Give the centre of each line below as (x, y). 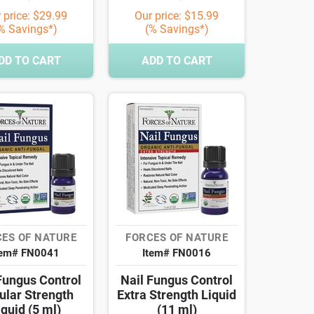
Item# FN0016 (177, 253)
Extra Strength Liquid (177, 295)
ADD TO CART (177, 61)
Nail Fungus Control (177, 280)
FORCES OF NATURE (177, 238)
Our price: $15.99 (177, 16)
